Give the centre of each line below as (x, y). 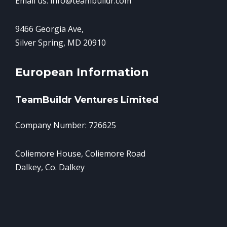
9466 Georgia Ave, (49, 29)
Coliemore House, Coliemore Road (80, 154)
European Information (82, 72)
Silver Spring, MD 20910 (61, 43)
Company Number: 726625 (66, 125)
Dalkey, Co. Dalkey (50, 167)
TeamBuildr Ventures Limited (87, 100)
